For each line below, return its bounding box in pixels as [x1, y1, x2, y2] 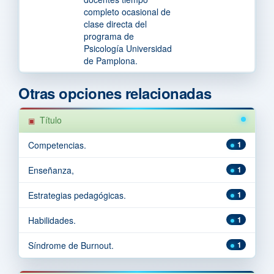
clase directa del [84, 17, 147, 30]
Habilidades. [28, 213, 76, 226]
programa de [84, 29, 134, 42]
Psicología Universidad [84, 42, 172, 54]
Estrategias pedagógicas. [28, 188, 126, 201]
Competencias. [28, 138, 86, 151]
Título [40, 113, 62, 126]
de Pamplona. [84, 54, 138, 67]
